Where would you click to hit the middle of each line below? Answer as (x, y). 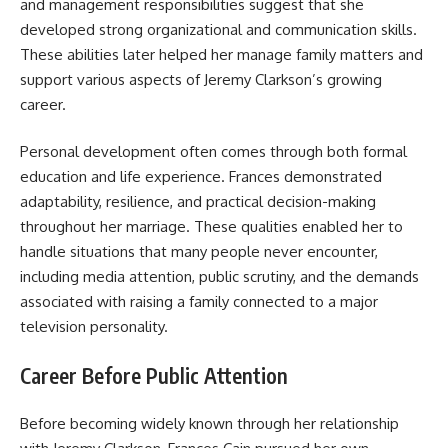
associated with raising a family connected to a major (199, 302)
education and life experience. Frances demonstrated (201, 177)
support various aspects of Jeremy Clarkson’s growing (201, 79)
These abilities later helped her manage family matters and (221, 54)
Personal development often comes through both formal (213, 152)
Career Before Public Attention (154, 375)
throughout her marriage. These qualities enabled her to (211, 227)
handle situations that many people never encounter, (199, 252)
